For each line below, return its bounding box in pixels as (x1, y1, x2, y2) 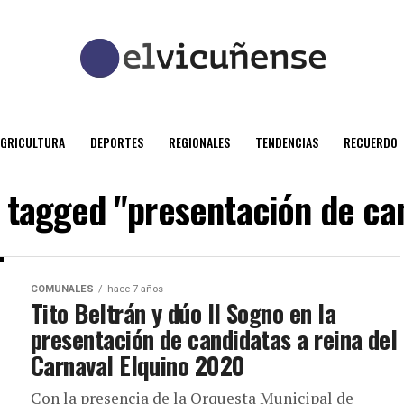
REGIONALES (169, 133, 230, 151)
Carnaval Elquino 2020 (31, 347, 245, 383)
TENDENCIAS (255, 133, 318, 151)
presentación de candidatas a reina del (31, 321, 398, 357)
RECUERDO (344, 133, 398, 151)
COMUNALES (31, 283, 94, 295)
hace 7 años (107, 283, 163, 295)
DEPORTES (90, 133, 143, 151)
